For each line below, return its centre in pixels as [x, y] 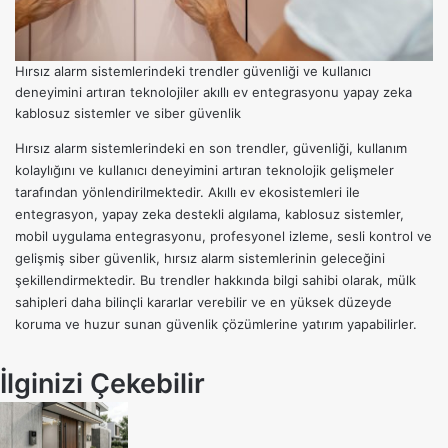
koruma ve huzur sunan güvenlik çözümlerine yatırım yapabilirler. [216, 323]
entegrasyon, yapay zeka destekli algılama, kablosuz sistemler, [209, 213]
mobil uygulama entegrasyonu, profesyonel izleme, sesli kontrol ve [223, 235]
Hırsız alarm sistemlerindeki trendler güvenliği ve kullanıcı [193, 70]
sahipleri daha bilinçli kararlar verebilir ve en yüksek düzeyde [203, 301]
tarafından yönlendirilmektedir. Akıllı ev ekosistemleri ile [187, 191]
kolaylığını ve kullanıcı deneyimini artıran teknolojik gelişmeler [204, 169]
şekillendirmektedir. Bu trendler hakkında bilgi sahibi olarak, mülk [215, 279]
